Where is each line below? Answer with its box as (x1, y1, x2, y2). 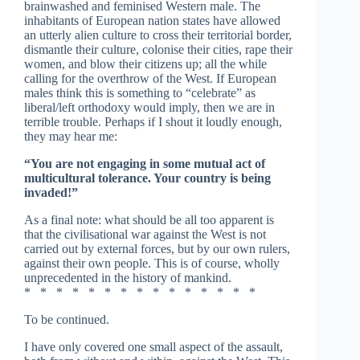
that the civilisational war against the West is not (24, 227, 266, 242)
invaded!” (24, 186, 78, 200)
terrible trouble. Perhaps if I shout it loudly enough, (24, 115, 282, 129)
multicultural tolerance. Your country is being (24, 171, 271, 186)
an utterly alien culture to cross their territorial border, (24, 28, 292, 43)
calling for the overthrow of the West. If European (24, 72, 276, 86)
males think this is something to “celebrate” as (24, 86, 256, 100)
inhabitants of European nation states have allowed (24, 14, 280, 28)
